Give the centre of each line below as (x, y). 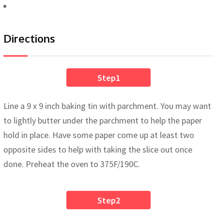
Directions (29, 39)
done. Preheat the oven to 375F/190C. (72, 164)
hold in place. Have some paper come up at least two (99, 135)
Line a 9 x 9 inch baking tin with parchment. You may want (107, 106)
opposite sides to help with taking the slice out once (98, 150)
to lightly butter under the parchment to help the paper (103, 121)
